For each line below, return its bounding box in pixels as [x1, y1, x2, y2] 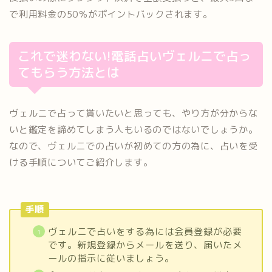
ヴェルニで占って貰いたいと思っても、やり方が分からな [9, 107, 258, 120]
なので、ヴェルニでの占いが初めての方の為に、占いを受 [9, 140, 258, 153]
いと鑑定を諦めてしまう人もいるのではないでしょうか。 [9, 123, 258, 137]
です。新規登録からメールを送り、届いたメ [47, 238, 242, 251]
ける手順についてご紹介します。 [9, 156, 153, 169]
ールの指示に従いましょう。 [47, 251, 174, 265]
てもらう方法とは [18, 64, 120, 82]
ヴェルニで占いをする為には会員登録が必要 [47, 225, 242, 238]
